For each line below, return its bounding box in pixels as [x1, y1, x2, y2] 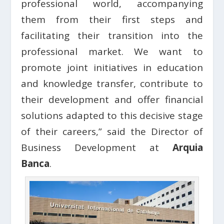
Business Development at [21, 141, 172, 154]
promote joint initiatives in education [21, 61, 203, 74]
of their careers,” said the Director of [21, 125, 203, 138]
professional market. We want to [21, 45, 203, 58]
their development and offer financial [21, 93, 203, 106]
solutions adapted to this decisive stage [21, 109, 203, 122]
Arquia [172, 141, 203, 154]
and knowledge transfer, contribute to [21, 77, 203, 90]
